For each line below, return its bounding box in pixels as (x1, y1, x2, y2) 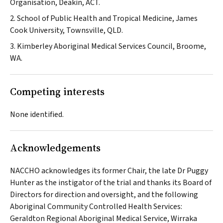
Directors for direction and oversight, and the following (10, 189, 198, 201)
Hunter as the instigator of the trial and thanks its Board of (10, 177, 212, 189)
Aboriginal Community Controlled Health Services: (10, 201, 182, 213)
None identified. (10, 109, 64, 120)
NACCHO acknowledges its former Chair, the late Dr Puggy (10, 165, 208, 177)
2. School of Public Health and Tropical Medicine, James (10, 13, 198, 24)
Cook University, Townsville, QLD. (10, 25, 123, 36)
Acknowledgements (10, 141, 101, 155)
